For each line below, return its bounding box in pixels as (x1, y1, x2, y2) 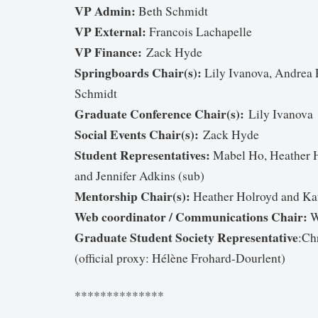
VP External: (75, 22, 146, 41)
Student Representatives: (75, 146, 210, 165)
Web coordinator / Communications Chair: (75, 207, 307, 226)
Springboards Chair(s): (75, 63, 202, 82)
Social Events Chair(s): (75, 125, 199, 144)
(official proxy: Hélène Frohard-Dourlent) (75, 250, 285, 267)
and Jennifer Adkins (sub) (75, 168, 204, 185)
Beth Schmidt (136, 3, 208, 20)
